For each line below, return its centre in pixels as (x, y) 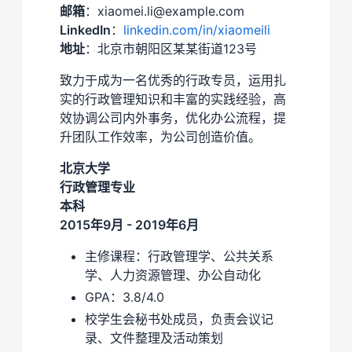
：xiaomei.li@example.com (165, 11)
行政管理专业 (97, 187)
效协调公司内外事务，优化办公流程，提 (173, 117)
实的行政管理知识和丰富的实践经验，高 (173, 99)
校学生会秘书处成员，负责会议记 (179, 319)
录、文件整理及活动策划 (154, 337)
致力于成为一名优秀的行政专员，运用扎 (173, 80)
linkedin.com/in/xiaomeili (197, 29)
